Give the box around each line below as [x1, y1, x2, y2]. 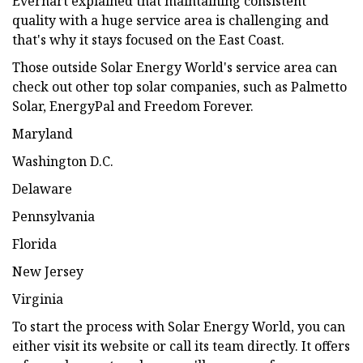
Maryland [12, 124, 73, 143]
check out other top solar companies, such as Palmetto [12, 77, 347, 96]
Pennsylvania [12, 207, 95, 225]
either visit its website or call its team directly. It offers [12, 336, 350, 355]
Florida [12, 234, 57, 253]
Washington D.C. [12, 152, 113, 170]
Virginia [12, 289, 63, 308]
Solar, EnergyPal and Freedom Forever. [12, 96, 254, 115]
